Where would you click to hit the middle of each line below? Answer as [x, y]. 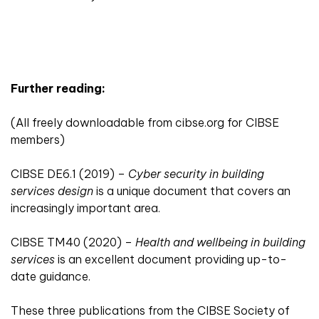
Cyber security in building [196, 173]
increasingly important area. [85, 208]
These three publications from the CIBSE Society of [150, 310]
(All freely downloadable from [93, 122]
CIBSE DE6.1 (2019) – [69, 173]
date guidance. [51, 276]
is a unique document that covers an [192, 190]
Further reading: [58, 88]
